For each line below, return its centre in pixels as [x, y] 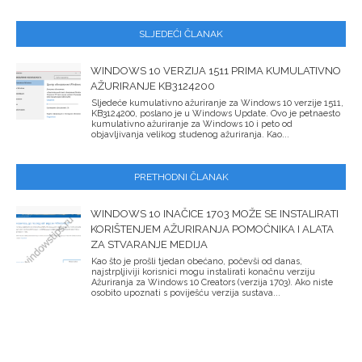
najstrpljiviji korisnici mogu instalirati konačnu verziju [203, 271]
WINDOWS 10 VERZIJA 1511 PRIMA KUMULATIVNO [216, 70]
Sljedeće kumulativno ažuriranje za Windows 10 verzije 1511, [217, 103]
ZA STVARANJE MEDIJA [149, 244]
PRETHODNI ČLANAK [181, 177]
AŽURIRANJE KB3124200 [153, 86]
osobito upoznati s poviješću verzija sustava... [186, 293]
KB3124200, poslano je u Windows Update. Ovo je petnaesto [216, 113]
